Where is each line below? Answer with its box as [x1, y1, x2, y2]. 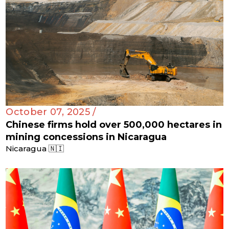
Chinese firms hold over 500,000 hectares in [6, 119, 222, 131]
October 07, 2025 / [6, 106, 96, 118]
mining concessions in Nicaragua [6, 131, 167, 143]
